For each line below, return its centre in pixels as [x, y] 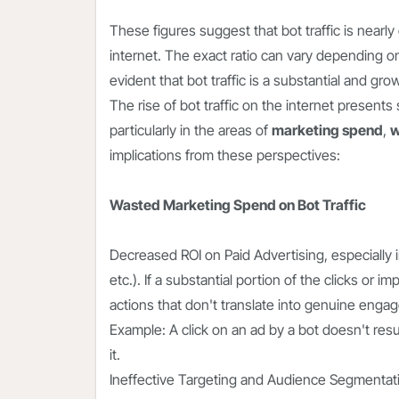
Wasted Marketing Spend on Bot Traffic [239, 205]
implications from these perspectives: [225, 155]
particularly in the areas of [191, 130]
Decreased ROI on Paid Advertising [217, 255]
